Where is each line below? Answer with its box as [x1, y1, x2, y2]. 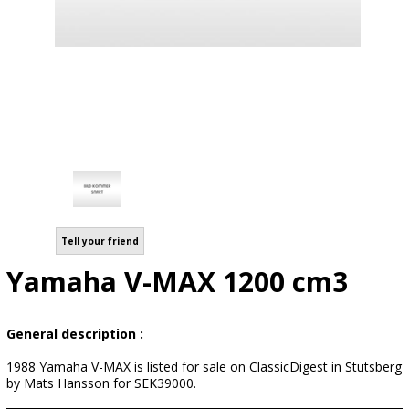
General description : [6, 325, 143, 342]
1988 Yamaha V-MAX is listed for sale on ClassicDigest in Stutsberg [6, 358, 402, 375]
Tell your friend [61, 235, 139, 247]
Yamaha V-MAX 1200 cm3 [6, 263, 348, 300]
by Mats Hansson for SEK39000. [6, 374, 196, 392]
